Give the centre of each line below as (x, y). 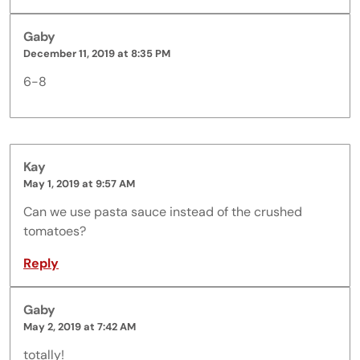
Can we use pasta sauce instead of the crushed (163, 212)
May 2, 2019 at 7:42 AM (80, 327)
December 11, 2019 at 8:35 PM (97, 54)
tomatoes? (55, 231)
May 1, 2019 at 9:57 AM (79, 184)
